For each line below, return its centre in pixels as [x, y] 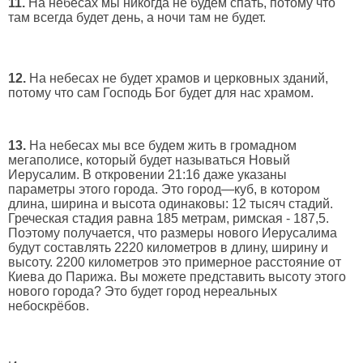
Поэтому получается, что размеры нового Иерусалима [173, 233]
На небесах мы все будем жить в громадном [161, 146]
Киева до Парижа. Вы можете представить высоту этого [177, 277]
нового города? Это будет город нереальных [143, 292]
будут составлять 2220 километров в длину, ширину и [168, 248]
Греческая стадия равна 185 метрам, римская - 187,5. [169, 219]
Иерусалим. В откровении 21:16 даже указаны [147, 175]
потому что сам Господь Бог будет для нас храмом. [161, 93]
